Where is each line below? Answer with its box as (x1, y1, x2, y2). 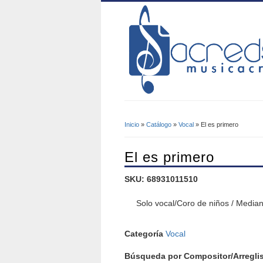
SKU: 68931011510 (124, 174, 198, 184)
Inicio (124, 120, 139, 128)
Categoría (124, 229, 166, 239)
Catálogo (146, 120, 171, 128)
